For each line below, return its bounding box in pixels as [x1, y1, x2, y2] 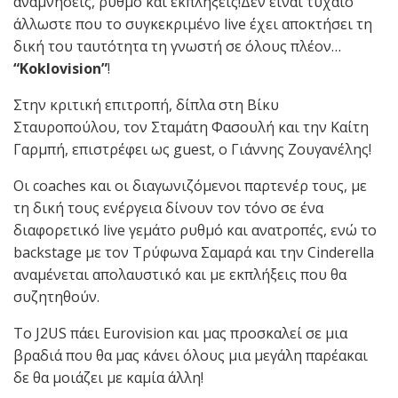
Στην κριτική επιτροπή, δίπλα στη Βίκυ [13, 95, 279, 115]
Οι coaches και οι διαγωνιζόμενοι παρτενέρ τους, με [13, 176, 367, 196]
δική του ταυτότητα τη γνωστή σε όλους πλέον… [13, 36, 341, 57]
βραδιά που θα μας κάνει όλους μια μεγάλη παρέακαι [13, 346, 368, 366]
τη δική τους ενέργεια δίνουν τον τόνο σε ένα [13, 198, 323, 219]
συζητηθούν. [13, 287, 99, 307]
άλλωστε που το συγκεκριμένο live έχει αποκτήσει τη [13, 14, 372, 35]
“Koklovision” [13, 59, 107, 79]
